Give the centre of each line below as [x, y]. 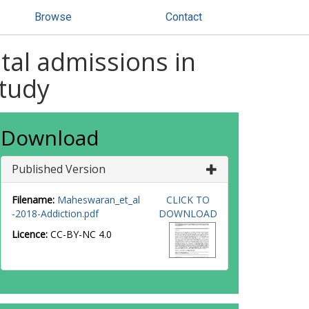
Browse [53, 17]
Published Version [59, 169]
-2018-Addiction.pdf [55, 213]
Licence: [31, 234]
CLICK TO [188, 200]
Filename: [33, 200]
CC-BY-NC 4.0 [81, 234]
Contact [184, 17]
